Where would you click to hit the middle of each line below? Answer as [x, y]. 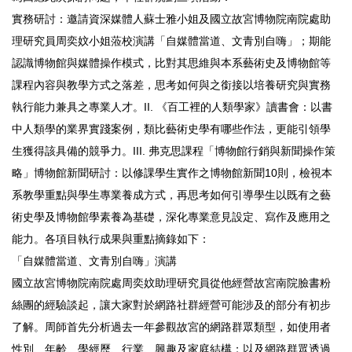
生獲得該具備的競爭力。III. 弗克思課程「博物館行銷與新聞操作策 [174, 150]
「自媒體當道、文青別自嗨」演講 [94, 260]
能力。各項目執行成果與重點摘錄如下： [111, 238]
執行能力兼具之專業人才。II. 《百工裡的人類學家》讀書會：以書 [172, 106]
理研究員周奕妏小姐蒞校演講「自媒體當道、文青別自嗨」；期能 [171, 40]
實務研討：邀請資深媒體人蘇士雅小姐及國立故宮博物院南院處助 [171, 18]
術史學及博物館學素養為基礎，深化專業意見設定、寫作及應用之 [171, 216]
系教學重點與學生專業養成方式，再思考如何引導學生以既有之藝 [171, 194]
